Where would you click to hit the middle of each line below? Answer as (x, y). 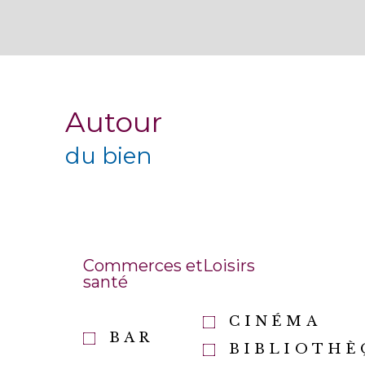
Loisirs (229, 266)
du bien (108, 156)
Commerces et (143, 266)
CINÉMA (275, 322)
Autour (113, 123)
